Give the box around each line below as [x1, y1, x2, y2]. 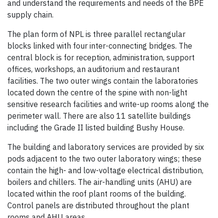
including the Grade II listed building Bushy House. [7, 123, 184, 133]
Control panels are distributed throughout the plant [7, 200, 189, 211]
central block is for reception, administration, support [7, 53, 195, 63]
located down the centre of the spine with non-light [7, 88, 187, 98]
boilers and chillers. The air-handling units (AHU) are [7, 177, 192, 187]
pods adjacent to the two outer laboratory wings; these [7, 154, 201, 164]
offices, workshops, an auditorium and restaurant [7, 64, 180, 74]
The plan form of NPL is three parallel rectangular [7, 29, 185, 39]
